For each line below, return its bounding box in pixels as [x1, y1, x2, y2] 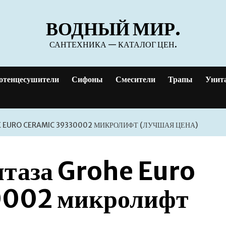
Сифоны [72, 74, 103, 84]
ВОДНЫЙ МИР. [45, 18, 181, 40]
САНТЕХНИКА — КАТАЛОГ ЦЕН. [49, 39, 177, 49]
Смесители [116, 74, 155, 84]
